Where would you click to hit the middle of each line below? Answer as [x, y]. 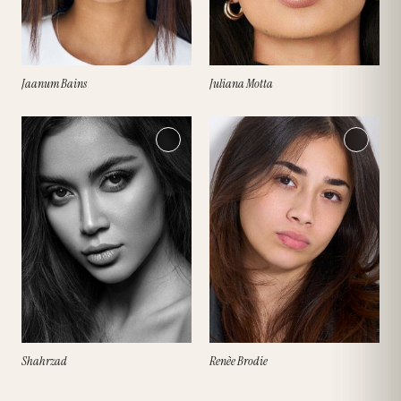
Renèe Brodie [239, 360]
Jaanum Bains [54, 83]
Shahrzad [44, 360]
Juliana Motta [241, 83]
